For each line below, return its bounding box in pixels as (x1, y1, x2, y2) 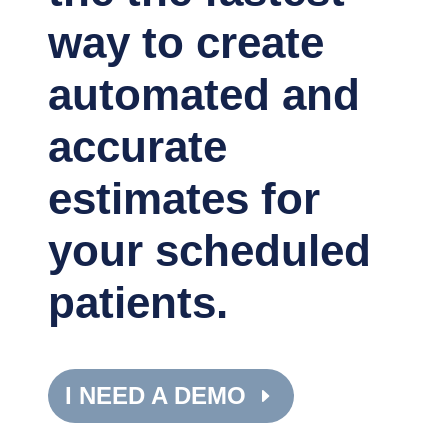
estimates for (48, 174, 320, 223)
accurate (48, 122, 227, 171)
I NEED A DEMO (64, 382, 246, 410)
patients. (48, 278, 228, 327)
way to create (48, 18, 324, 67)
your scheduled (48, 226, 371, 275)
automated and (48, 70, 360, 119)
